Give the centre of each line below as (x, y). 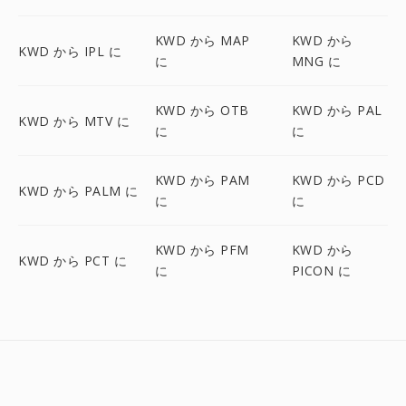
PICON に (321, 271)
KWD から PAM (202, 180)
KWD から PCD (338, 180)
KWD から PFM (202, 250)
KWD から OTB (202, 110)
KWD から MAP (202, 40)
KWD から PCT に (72, 260)
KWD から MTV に (74, 121)
